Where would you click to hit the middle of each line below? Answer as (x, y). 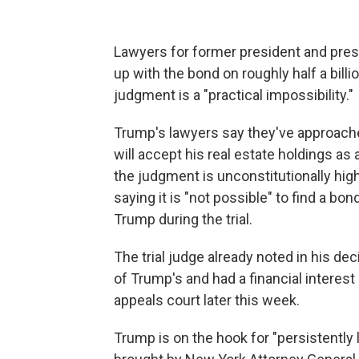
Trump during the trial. (183, 219)
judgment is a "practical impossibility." (234, 95)
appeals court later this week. (207, 300)
